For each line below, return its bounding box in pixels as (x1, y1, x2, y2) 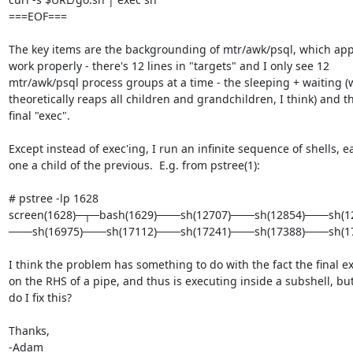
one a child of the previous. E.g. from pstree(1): (8, 157, 260, 173)
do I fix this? (8, 289, 72, 305)
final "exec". (8, 107, 70, 123)
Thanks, (8, 322, 50, 338)
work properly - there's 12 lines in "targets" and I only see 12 (8, 58, 333, 73)
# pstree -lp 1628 (8, 190, 98, 206)
